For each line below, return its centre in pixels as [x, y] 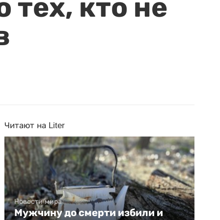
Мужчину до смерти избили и [89, 213]
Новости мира [38, 202]
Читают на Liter [35, 126]
